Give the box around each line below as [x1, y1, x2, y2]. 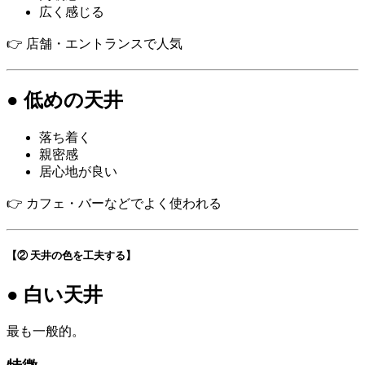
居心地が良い [39, 165, 117, 179]
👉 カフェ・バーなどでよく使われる [7, 196, 222, 211]
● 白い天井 [7, 284, 103, 306]
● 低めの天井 [7, 90, 123, 112]
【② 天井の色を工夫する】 [7, 249, 136, 262]
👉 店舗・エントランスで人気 [7, 37, 182, 51]
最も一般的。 [7, 324, 85, 339]
